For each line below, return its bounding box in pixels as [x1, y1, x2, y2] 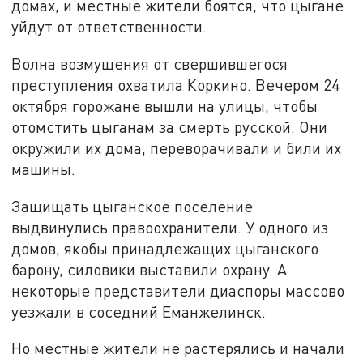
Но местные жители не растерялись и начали [11, 339, 345, 358]
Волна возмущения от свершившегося [11, 53, 288, 73]
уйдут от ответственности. [11, 17, 207, 36]
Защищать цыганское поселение [11, 196, 254, 216]
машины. [11, 159, 76, 178]
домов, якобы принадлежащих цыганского [11, 238, 319, 258]
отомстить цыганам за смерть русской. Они [11, 117, 328, 136]
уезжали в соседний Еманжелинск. [11, 301, 267, 321]
